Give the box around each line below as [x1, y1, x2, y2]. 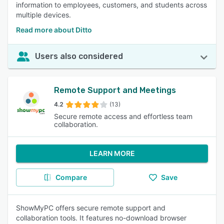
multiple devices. [16, 10, 71, 19]
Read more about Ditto [16, 25, 92, 34]
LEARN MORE [89, 149, 135, 157]
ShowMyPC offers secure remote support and [16, 203, 165, 212]
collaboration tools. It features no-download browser [16, 213, 186, 222]
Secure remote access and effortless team [54, 112, 193, 120]
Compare [55, 173, 87, 181]
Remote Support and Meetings [54, 85, 176, 95]
